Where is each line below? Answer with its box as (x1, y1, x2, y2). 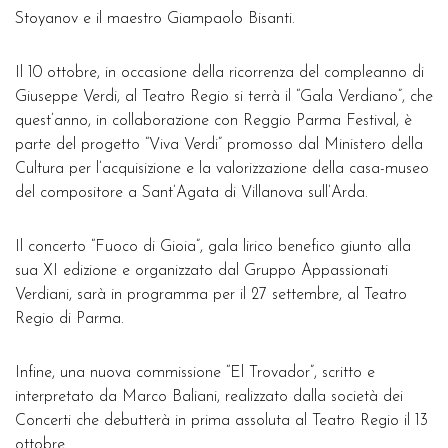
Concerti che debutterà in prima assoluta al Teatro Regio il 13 (15, 413, 428, 429)
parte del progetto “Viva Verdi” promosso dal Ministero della (15, 137, 423, 153)
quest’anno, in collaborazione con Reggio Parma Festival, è (15, 113, 412, 129)
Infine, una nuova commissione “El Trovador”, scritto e (15, 365, 375, 381)
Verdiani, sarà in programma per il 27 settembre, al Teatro (15, 287, 407, 303)
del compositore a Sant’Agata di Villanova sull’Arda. (15, 185, 368, 201)
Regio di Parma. (15, 311, 124, 327)
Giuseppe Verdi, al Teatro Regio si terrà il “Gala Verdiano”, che (15, 89, 433, 105)
